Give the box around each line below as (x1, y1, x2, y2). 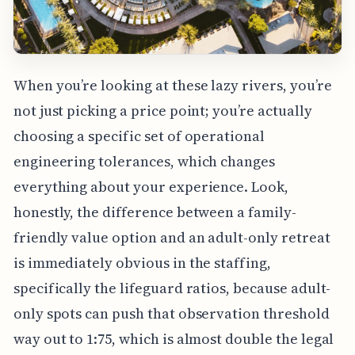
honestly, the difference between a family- (13, 202, 296, 223)
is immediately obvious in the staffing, (13, 253, 271, 273)
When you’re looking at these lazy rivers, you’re (13, 75, 332, 96)
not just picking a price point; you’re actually (13, 101, 312, 121)
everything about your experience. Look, (13, 177, 288, 197)
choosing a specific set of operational (13, 126, 265, 147)
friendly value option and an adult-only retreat (13, 227, 330, 248)
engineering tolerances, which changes (13, 151, 276, 172)
